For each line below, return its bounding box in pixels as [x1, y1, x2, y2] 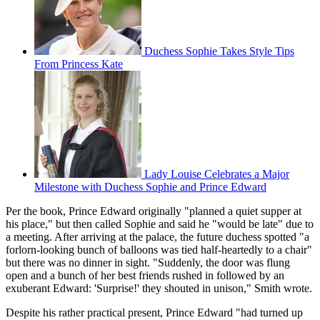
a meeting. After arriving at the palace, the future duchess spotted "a [6, 230, 309, 243]
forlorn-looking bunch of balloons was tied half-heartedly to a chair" [6, 243, 312, 256]
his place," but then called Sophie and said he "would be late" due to [6, 217, 314, 230]
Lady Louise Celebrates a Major [144, 167, 289, 180]
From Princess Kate [34, 57, 123, 70]
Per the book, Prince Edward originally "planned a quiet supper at [6, 204, 301, 217]
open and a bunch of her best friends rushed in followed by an [6, 269, 284, 281]
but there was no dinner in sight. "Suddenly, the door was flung [6, 256, 290, 269]
